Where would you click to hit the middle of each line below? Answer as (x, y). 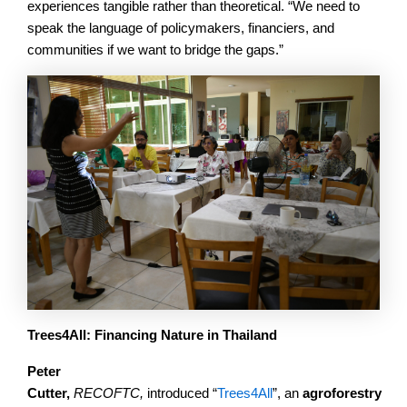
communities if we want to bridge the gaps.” (155, 50)
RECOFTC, (110, 394)
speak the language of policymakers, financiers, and (181, 28)
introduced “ (182, 394)
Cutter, (50, 394)
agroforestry (342, 394)
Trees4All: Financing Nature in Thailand (152, 336)
